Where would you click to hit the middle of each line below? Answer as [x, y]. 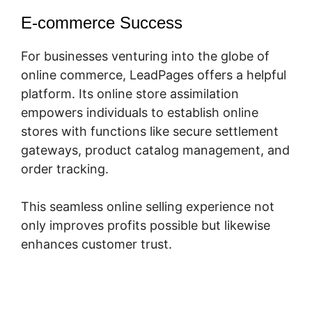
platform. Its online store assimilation [130, 93]
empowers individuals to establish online [140, 112]
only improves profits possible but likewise [146, 225]
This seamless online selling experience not [148, 206]
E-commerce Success [102, 22]
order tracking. [65, 169]
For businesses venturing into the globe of [145, 56]
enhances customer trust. [96, 244]
